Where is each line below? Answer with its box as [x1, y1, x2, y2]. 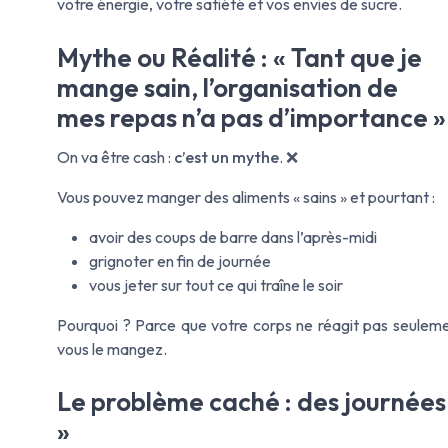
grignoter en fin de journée [89, 250, 271, 271]
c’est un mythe [174, 146, 279, 167]
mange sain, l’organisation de [57, 70, 398, 104]
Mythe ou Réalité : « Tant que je [57, 40, 422, 74]
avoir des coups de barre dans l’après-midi [89, 226, 377, 247]
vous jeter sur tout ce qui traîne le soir [89, 274, 343, 295]
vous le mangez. [57, 338, 167, 359]
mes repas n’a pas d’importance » [57, 100, 446, 134]
